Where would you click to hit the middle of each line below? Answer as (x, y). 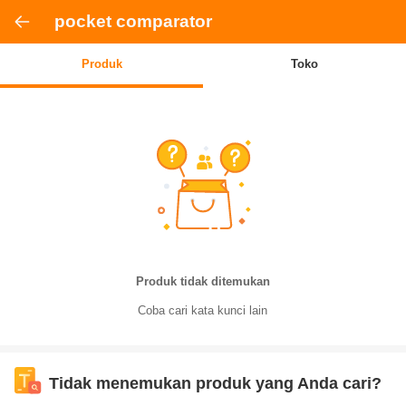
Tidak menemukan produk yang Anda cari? (215, 383)
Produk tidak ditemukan (203, 281)
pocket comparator (133, 21)
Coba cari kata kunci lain (203, 310)
